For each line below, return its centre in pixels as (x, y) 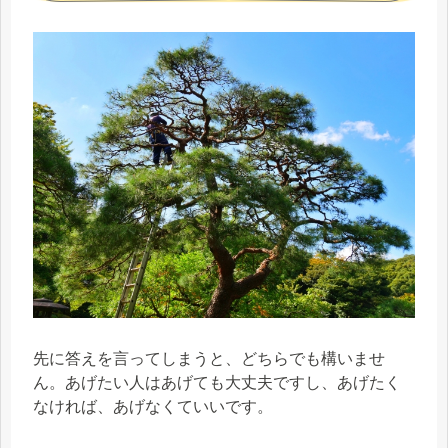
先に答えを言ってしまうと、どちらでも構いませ (209, 359)
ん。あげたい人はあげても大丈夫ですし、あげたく (217, 383)
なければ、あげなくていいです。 (153, 407)
